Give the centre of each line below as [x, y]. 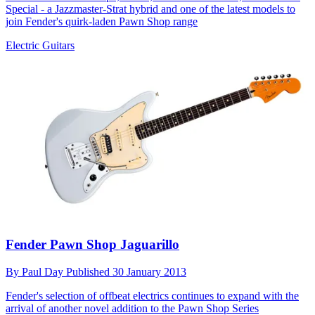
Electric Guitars [40, 45]
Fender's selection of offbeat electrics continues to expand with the [152, 295]
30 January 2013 [149, 271]
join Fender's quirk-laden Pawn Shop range [102, 21]
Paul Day [44, 271]
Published [89, 271]
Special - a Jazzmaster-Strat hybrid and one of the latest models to [150, 8]
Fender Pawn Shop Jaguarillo [92, 245]
